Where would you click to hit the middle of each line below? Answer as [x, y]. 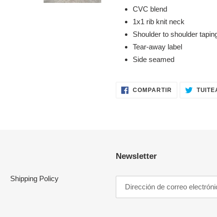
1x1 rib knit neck [159, 21]
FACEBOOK [190, 100]
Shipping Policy [34, 178]
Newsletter [136, 156]
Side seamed [154, 59]
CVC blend [150, 9]
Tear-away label [157, 46]
